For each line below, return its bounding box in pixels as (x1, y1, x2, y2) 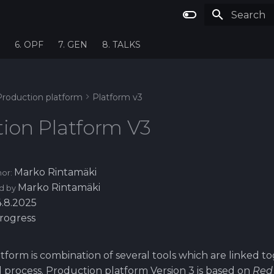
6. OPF (15, 39, 43, 50)
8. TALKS (102, 39, 141, 50)
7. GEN (58, 39, 87, 50)
